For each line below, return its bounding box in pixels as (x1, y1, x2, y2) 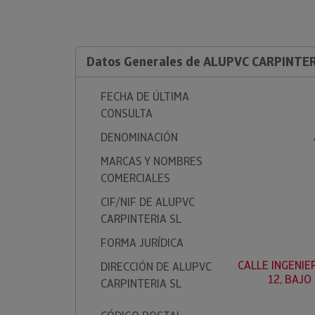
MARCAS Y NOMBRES (101, 154, 202, 169)
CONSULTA (101, 106, 153, 121)
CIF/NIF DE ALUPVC (101, 195, 195, 210)
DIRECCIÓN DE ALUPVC (101, 259, 212, 274)
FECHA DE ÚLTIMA (101, 89, 189, 104)
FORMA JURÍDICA (101, 236, 184, 250)
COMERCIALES (101, 171, 170, 186)
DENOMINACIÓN (101, 130, 178, 145)
